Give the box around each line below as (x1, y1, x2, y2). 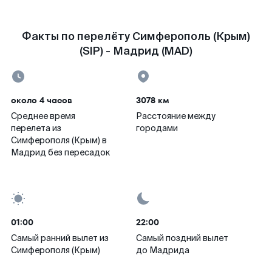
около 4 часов (11, 94, 72, 106)
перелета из (11, 123, 61, 134)
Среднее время (11, 110, 75, 121)
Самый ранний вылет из (11, 233, 109, 243)
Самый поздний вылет (136, 233, 228, 243)
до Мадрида (136, 245, 189, 256)
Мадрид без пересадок (11, 147, 110, 158)
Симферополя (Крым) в (11, 135, 107, 146)
